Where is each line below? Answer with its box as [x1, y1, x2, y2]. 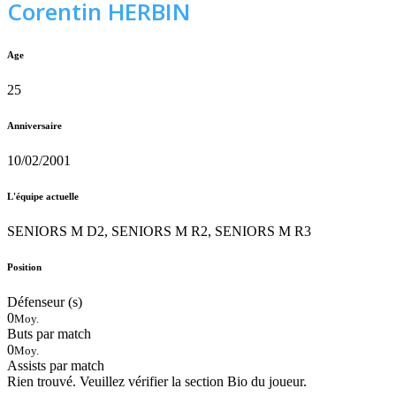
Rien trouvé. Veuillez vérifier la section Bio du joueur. [7, 373, 307, 389]
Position [7, 261, 42, 272]
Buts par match [7, 325, 91, 341]
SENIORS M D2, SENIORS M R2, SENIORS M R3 [7, 223, 311, 239]
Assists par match [7, 357, 104, 373]
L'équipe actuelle [7, 190, 79, 202]
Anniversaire [7, 119, 62, 131]
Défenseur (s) [7, 293, 82, 309]
